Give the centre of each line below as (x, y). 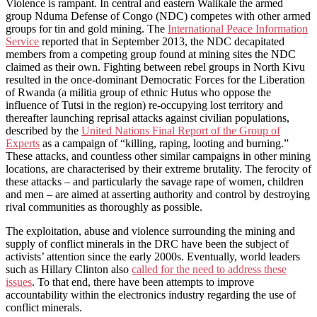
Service (22, 42)
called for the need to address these (209, 270)
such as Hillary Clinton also (69, 270)
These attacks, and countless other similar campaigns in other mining (158, 156)
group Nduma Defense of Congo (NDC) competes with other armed (158, 16)
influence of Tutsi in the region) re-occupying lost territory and (144, 105)
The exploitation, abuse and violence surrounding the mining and (150, 231)
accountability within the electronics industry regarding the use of (151, 295)
